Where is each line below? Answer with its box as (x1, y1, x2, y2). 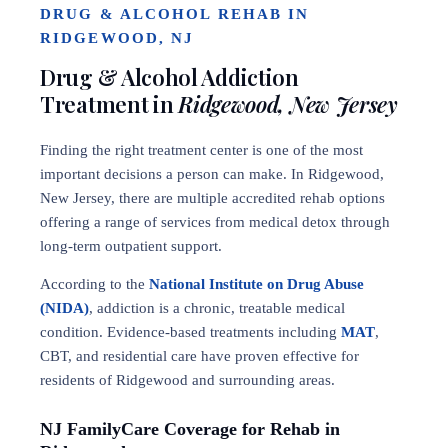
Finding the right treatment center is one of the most (40, 142, 363, 158)
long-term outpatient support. (40, 238, 222, 254)
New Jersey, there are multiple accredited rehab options (40, 190, 385, 206)
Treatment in (40, 89, 179, 119)
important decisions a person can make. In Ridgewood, (40, 166, 384, 182)
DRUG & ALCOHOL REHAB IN (40, 6, 310, 22)
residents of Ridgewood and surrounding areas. (40, 372, 335, 388)
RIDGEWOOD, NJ (40, 30, 195, 46)
